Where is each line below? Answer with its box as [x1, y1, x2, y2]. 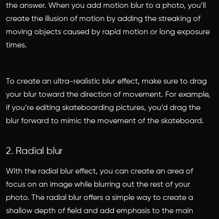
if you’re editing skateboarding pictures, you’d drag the [6, 104, 200, 112]
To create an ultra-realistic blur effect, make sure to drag [6, 78, 207, 86]
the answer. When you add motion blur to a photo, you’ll [6, 2, 206, 10]
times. [6, 42, 29, 49]
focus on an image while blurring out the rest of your [6, 181, 190, 189]
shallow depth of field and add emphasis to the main [6, 207, 193, 215]
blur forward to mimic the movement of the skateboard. [6, 117, 204, 125]
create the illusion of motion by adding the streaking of [6, 15, 200, 23]
